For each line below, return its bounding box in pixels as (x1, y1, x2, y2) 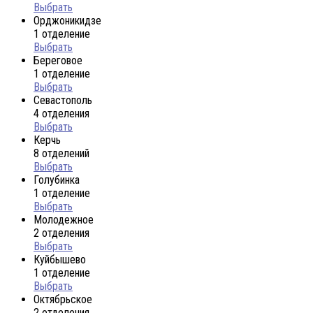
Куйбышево (34, 252, 86, 266)
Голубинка (34, 173, 80, 187)
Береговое (34, 53, 82, 67)
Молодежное (34, 212, 94, 226)
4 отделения (34, 106, 89, 120)
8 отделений (34, 146, 89, 160)
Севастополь (34, 93, 92, 107)
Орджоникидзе (34, 13, 101, 27)
